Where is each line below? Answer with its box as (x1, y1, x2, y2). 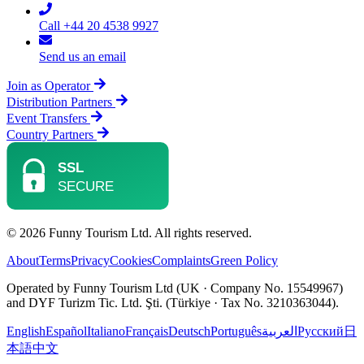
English (6, 323, 45, 338)
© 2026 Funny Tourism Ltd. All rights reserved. (6, 225, 252, 240)
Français (125, 323, 168, 338)
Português (210, 323, 262, 338)
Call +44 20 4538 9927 (39, 18, 158, 32)
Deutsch (168, 323, 210, 338)
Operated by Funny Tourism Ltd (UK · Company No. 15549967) (6, 280, 343, 295)
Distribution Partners (6, 94, 112, 109)
